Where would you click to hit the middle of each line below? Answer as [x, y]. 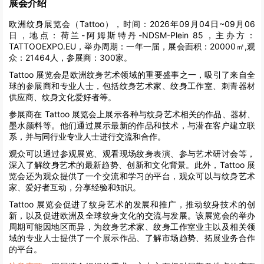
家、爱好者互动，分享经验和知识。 [75, 187]
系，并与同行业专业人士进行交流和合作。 [87, 136]
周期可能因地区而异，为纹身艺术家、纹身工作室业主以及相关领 [132, 226]
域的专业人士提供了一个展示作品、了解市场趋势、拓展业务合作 [132, 237]
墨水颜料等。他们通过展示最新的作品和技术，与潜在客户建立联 [132, 125]
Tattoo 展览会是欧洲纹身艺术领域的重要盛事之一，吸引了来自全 [132, 74]
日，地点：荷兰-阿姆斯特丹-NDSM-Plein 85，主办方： [132, 35]
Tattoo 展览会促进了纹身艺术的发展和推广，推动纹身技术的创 [132, 204]
